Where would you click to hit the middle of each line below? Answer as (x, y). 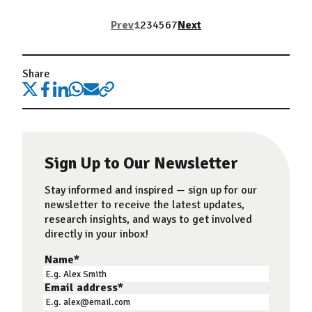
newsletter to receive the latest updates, (145, 205)
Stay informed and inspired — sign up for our (151, 190)
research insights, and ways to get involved (148, 219)
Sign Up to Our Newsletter (141, 163)
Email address (81, 288)
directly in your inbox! (96, 234)
